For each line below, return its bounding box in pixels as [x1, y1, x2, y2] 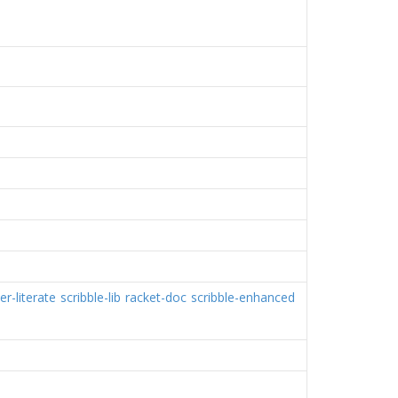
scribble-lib [60, 289, 121, 306]
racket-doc [125, 289, 187, 306]
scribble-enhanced [191, 289, 295, 306]
